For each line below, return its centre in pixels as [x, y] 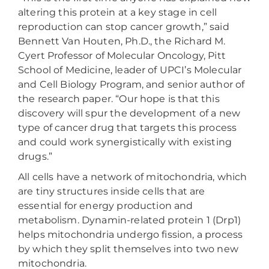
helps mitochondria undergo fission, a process [131, 235]
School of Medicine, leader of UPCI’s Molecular [130, 70]
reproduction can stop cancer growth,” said [124, 27]
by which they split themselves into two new [128, 249]
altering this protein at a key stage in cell [118, 13]
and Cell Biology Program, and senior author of [131, 85]
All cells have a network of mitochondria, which [133, 177]
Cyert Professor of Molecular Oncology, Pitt [122, 56]
